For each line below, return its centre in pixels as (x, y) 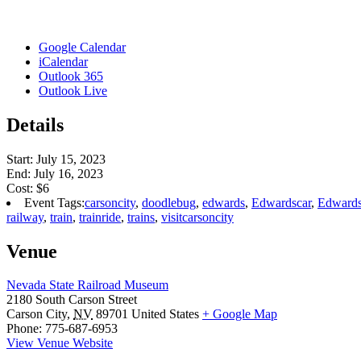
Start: (21, 159)
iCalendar (63, 61)
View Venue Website (60, 343)
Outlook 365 (71, 76)
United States (165, 314)
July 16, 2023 (68, 173)
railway (25, 217)
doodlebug (169, 202)
